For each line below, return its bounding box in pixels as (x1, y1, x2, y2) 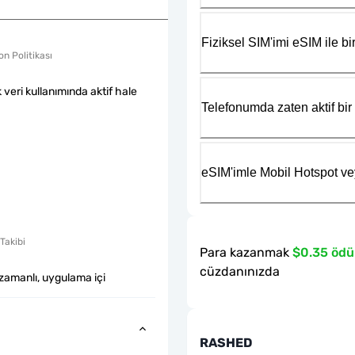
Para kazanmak (200, 244, 289, 260)
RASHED (200, 334, 252, 350)
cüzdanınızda (200, 263, 280, 279)
